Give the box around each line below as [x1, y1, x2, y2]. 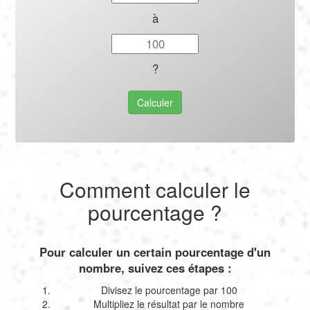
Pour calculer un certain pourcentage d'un [39, 243, 271, 260]
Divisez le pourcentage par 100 [100, 282, 237, 297]
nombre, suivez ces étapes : [78, 259, 232, 276]
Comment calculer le [60, 174, 250, 204]
